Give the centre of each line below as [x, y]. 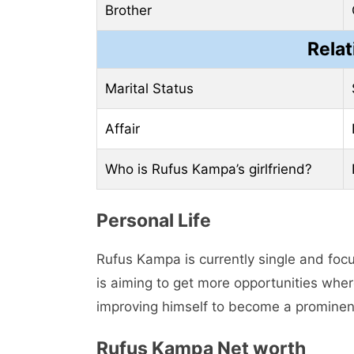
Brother [128, 11]
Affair [122, 129]
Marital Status [149, 89]
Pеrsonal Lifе [154, 220]
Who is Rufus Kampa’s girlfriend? [209, 169]
